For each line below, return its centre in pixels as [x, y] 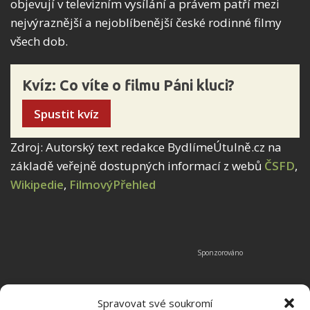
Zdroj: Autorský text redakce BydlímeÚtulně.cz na [146, 147]
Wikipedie [37, 184]
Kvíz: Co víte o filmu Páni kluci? [128, 85]
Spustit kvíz [66, 113]
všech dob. [39, 42]
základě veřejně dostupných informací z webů [137, 165]
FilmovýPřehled [112, 184]
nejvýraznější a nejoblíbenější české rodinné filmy [146, 23]
